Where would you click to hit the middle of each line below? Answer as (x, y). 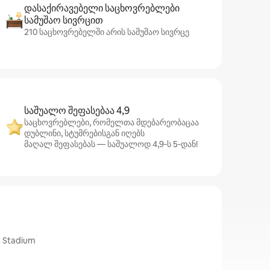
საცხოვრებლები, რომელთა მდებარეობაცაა (111, 122)
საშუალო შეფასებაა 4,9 (77, 111)
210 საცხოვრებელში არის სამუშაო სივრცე (107, 32)
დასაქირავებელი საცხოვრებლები (102, 8)
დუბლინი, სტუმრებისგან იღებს (84, 133)
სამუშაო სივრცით (64, 20)
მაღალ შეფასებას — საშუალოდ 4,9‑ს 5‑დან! (111, 144)
